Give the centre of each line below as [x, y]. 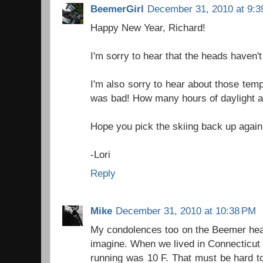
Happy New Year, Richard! [148, 27]
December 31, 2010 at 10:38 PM [186, 211]
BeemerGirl [117, 9]
